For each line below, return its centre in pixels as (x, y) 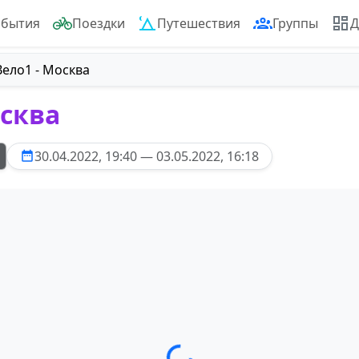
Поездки (99, 23)
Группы (295, 23)
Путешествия (199, 23)
